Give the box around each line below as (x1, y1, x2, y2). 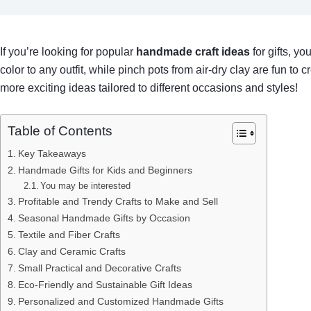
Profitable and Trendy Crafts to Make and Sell (17, 196, 218, 207)
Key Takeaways (17, 148, 86, 159)
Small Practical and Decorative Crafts (17, 262, 181, 274)
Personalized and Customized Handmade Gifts (17, 296, 224, 307)
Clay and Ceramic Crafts (17, 246, 126, 257)
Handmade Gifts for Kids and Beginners (17, 165, 192, 176)
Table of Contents (8, 124, 112, 139)
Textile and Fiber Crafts (17, 229, 120, 240)
